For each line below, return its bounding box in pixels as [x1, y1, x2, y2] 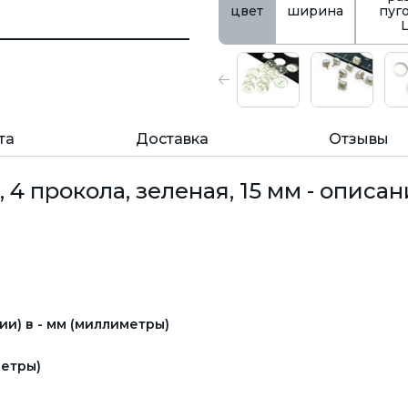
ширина [287, 3, 343, 19]
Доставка [135, 130, 209, 148]
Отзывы [328, 130, 389, 148]
